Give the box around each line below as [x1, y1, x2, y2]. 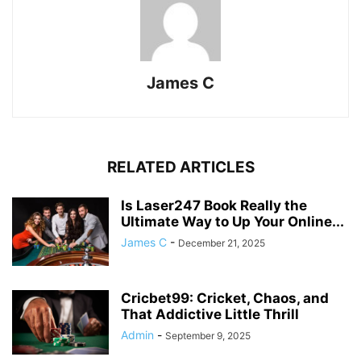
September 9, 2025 [165, 330, 251, 342]
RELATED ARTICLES [106, 158, 255, 177]
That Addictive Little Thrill [121, 306, 299, 323]
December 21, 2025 [178, 237, 265, 250]
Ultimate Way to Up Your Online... [121, 214, 344, 230]
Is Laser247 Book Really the [121, 197, 307, 214]
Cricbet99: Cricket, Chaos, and [121, 290, 329, 307]
